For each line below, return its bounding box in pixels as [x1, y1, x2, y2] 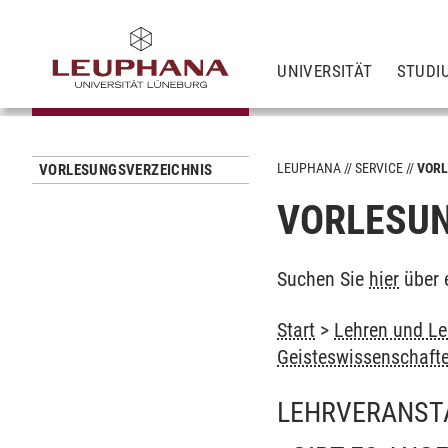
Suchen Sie [277, 267, 370, 291]
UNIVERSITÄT [277, 60, 373, 81]
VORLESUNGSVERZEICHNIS [39, 161, 213, 179]
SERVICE [355, 160, 404, 176]
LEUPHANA [277, 160, 342, 176]
